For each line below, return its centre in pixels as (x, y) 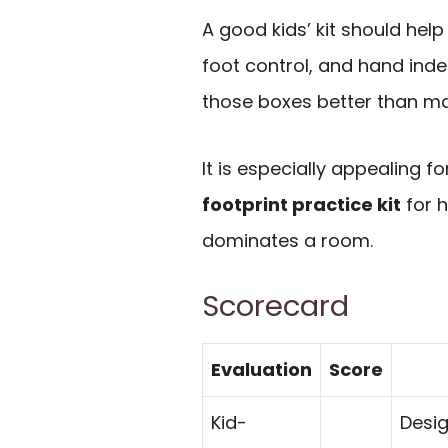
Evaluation (261, 370)
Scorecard (275, 306)
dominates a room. (287, 240)
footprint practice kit (301, 204)
